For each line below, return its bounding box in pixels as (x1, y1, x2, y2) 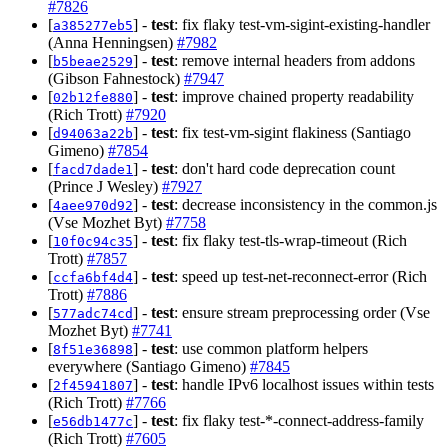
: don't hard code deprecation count (174, 159, 395, 177)
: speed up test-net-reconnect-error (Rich (174, 267, 427, 285)
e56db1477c (53, 413, 133, 429)
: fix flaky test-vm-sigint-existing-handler (174, 15, 430, 33)
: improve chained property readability (174, 87, 414, 105)
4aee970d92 (53, 197, 133, 213)
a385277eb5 (53, 17, 133, 33)
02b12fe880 (53, 89, 133, 105)
